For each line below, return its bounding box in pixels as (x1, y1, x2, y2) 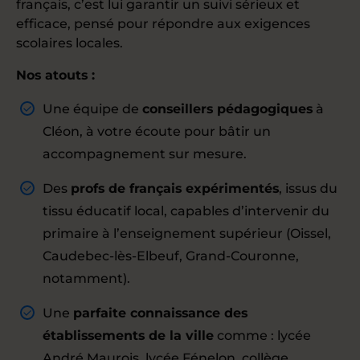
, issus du (279, 181, 337, 196)
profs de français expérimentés (71, 181, 279, 196)
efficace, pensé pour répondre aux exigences (16, 16, 310, 31)
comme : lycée (214, 328, 311, 343)
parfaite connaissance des (73, 305, 247, 321)
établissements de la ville (43, 328, 214, 343)
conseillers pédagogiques (142, 101, 313, 117)
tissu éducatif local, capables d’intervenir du (43, 203, 329, 219)
